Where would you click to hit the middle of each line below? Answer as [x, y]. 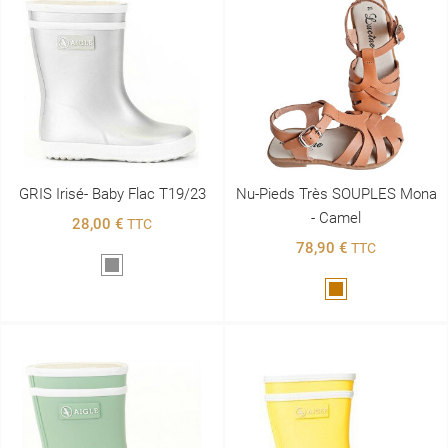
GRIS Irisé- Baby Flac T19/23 [112, 193]
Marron [358, 290]
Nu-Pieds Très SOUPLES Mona [336, 193]
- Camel [336, 217]
